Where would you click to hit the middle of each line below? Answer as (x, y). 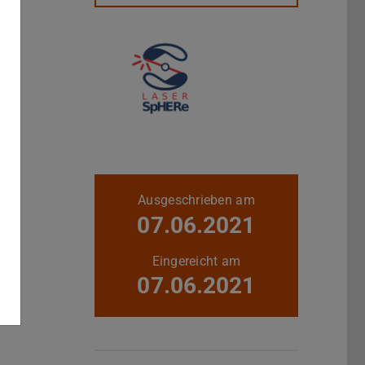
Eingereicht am (196, 261)
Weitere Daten (136, 184)
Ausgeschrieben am (196, 200)
